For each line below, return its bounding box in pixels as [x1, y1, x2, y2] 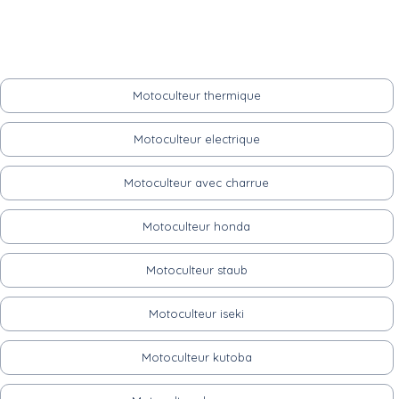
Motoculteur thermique [132, 87, 261, 102]
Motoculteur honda [142, 218, 251, 233]
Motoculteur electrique [133, 131, 260, 146]
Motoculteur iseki [149, 305, 245, 321]
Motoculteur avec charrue [124, 175, 270, 190]
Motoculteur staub [145, 262, 248, 277]
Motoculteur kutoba [141, 349, 252, 364]
